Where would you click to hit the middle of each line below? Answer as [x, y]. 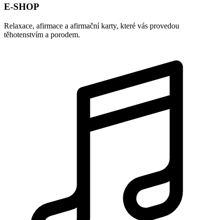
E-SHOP [22, 6]
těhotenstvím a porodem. [42, 34]
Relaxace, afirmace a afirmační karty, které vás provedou [92, 26]
